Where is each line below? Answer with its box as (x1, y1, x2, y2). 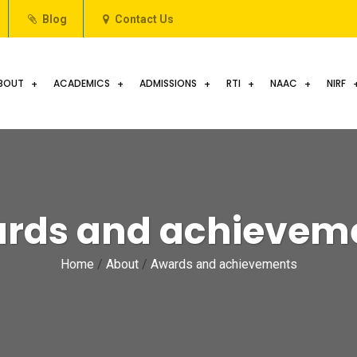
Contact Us (115, 13, 174, 25)
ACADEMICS (53, 76, 110, 90)
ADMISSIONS (139, 76, 197, 90)
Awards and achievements (150, 257, 297, 272)
